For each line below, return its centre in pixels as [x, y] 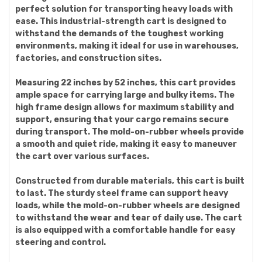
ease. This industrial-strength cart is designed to [121, 21]
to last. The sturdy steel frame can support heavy [122, 193]
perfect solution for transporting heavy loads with [124, 9]
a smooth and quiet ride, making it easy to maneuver [126, 144]
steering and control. [61, 242]
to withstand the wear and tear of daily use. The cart [129, 218]
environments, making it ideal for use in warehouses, [127, 46]
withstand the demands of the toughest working [119, 34]
